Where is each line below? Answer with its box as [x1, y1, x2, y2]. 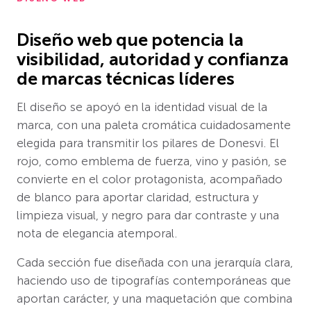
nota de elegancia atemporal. [17, 226, 177, 240]
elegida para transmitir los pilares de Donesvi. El [17, 135, 279, 150]
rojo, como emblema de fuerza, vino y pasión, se [17, 153, 287, 168]
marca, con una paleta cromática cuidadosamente [17, 117, 291, 132]
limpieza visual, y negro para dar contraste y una [17, 208, 279, 222]
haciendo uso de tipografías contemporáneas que [17, 273, 291, 287]
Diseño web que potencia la [17, 28, 244, 51]
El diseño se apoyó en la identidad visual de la [17, 99, 267, 114]
